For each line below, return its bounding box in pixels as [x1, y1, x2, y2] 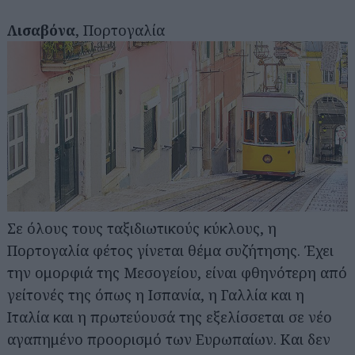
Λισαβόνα [7, 20, 75, 40]
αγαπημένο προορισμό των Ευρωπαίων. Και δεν [7, 329, 330, 349]
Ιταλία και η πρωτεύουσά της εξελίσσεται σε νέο [7, 307, 332, 326]
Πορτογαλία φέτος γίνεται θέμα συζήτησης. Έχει [7, 240, 334, 260]
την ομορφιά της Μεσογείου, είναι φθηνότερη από [7, 262, 347, 282]
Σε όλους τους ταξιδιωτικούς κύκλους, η [7, 218, 277, 238]
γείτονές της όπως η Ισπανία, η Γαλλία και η [7, 284, 304, 304]
